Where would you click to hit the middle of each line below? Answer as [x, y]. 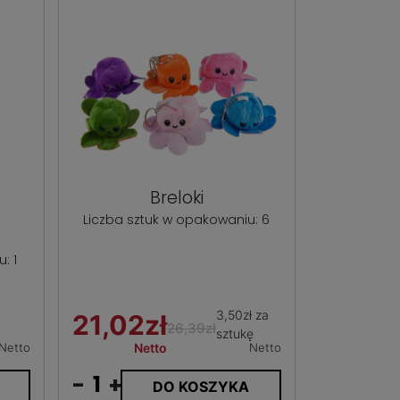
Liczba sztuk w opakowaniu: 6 [177, 220]
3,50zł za [242, 314]
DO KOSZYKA [200, 386]
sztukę [234, 333]
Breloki [176, 198]
